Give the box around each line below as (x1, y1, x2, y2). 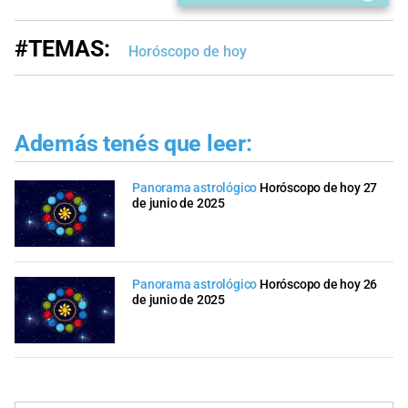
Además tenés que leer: (15, 129, 252, 157)
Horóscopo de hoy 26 (260, 276, 378, 292)
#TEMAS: (15, 35, 110, 62)
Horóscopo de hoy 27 (260, 180, 378, 197)
